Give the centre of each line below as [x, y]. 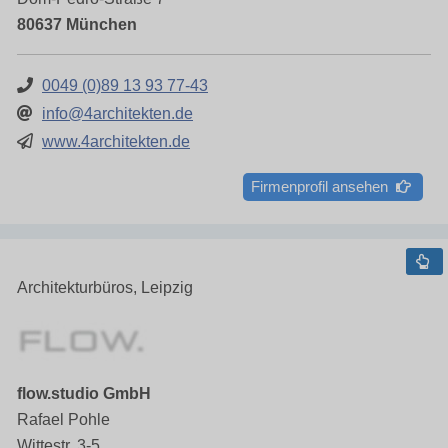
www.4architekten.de [116, 141]
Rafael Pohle [63, 419]
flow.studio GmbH [84, 393]
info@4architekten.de [117, 113]
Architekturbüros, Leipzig [105, 287]
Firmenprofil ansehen [323, 186]
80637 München [77, 24]
